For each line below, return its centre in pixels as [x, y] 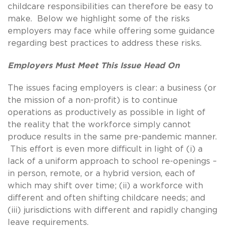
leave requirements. [49, 222]
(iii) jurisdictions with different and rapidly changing [112, 210]
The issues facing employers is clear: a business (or [112, 88]
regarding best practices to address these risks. [105, 43]
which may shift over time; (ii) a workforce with [105, 186]
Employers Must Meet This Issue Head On [94, 65]
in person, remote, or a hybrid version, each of [102, 173]
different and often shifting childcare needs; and [106, 198]
